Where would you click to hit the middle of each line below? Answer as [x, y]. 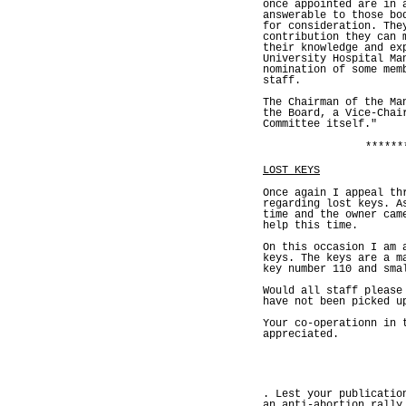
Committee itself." [320, 125]
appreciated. [301, 335]
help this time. [310, 226]
